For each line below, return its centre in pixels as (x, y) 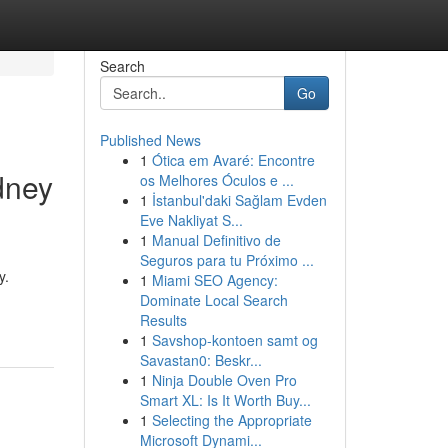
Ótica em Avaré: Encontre (233, 160)
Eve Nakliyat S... (191, 220)
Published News (150, 140)
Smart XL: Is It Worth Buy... (225, 400)
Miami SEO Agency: (214, 280)
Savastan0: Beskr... (200, 360)
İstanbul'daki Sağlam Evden (239, 200)
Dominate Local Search (213, 300)
